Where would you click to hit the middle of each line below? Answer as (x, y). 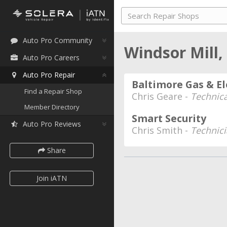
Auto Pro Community (58, 40)
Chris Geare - (161, 96)
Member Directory (52, 107)
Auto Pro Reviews (52, 124)
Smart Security (169, 118)
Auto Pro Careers (51, 58)
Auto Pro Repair (49, 75)
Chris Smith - (161, 130)
